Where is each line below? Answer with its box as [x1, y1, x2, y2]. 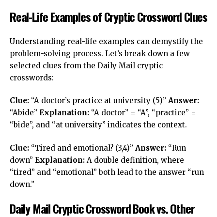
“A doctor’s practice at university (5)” [29, 96, 168, 106]
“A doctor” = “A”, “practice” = [89, 108, 196, 118]
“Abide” [10, 108, 39, 118]
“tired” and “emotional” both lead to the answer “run [10, 167, 204, 177]
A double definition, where [85, 155, 184, 165]
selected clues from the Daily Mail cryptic [10, 61, 163, 70]
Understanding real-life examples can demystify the [10, 36, 203, 46]
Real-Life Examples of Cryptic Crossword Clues [10, 8, 207, 26]
